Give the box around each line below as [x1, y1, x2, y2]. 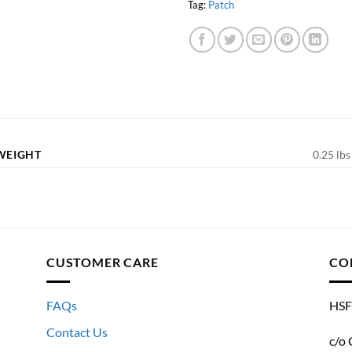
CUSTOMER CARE [46, 255, 159, 270]
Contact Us [46, 324, 108, 340]
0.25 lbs [312, 148, 350, 162]
